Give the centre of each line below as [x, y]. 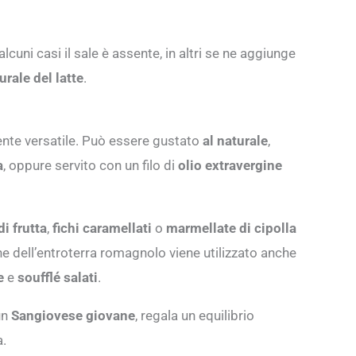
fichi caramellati [102, 228]
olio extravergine [230, 165]
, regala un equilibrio [195, 315]
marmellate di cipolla [231, 228]
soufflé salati [58, 277]
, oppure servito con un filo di [91, 165]
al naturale [235, 140]
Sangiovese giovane [73, 315]
